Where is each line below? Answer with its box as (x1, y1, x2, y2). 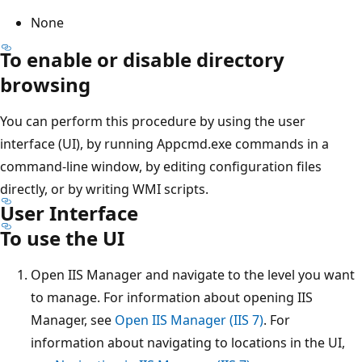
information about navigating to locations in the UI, (31, 333, 345, 351)
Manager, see (31, 310, 115, 329)
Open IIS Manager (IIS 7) (115, 310, 263, 329)
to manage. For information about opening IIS (31, 288, 313, 306)
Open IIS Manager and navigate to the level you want (31, 265, 355, 284)
